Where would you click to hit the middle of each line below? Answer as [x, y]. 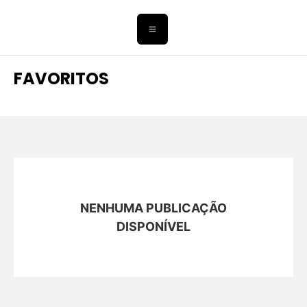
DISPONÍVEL [153, 227]
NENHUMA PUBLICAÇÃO [153, 208]
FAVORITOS [61, 79]
